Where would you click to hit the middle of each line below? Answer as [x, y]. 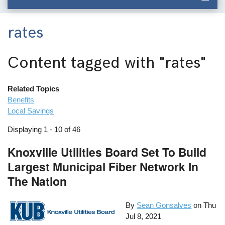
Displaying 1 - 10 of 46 [44, 130]
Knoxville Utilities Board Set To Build [107, 152]
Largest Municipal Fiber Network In [103, 167]
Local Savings [31, 111]
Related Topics [34, 89]
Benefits [21, 100]
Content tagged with [84, 63]
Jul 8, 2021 [144, 216]
